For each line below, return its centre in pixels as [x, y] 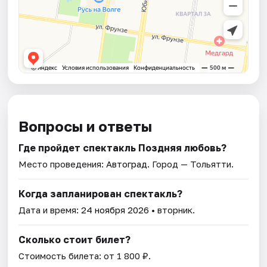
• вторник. [172, 209]
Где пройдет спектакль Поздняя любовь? [123, 148]
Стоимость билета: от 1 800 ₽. [85, 255]
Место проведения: [63, 164]
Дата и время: [50, 209]
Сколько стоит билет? [75, 239]
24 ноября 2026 [115, 209]
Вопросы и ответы [86, 126]
